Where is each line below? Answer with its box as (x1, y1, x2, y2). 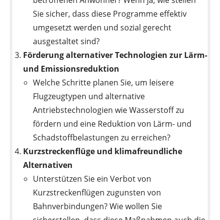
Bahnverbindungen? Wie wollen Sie (33, 200, 163, 212)
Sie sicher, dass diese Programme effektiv (33, 8, 187, 19)
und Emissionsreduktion (23, 63, 120, 74)
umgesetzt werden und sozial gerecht (33, 22, 172, 33)
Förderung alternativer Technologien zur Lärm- (23, 49, 208, 60)
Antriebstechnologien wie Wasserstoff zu (33, 104, 185, 115)
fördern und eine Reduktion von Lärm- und (33, 118, 192, 129)
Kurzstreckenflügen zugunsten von (33, 187, 162, 198)
